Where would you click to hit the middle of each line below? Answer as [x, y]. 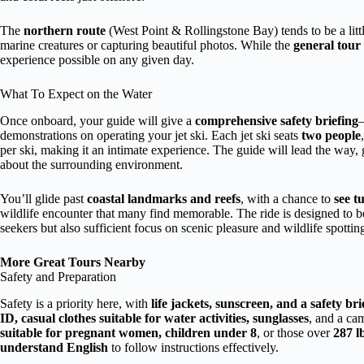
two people [331, 135]
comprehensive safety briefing [277, 120]
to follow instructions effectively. [193, 347]
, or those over [295, 332]
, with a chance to [287, 198]
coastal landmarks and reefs [164, 198]
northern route [65, 31]
